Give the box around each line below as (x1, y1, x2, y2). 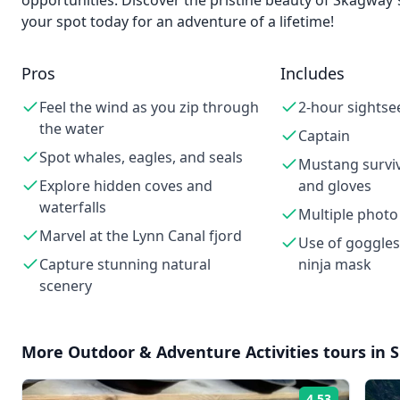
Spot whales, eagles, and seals (39, 147, 243, 167)
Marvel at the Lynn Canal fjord (39, 226, 242, 246)
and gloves (297, 176, 371, 196)
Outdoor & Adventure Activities (68, 341, 319, 362)
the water (39, 119, 104, 138)
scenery (39, 276, 92, 296)
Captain (297, 126, 350, 146)
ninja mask (297, 254, 371, 274)
